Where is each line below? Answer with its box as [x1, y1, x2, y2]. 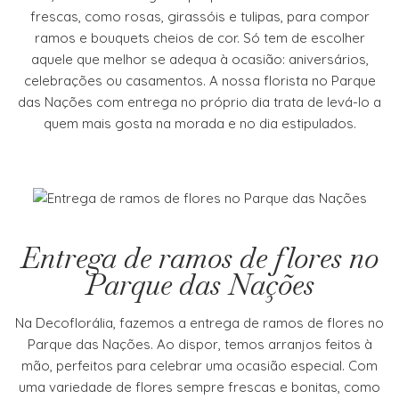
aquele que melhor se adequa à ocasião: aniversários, [30, 50, 369, 68]
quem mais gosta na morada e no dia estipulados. [43, 114, 356, 132]
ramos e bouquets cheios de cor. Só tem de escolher [34, 28, 365, 46]
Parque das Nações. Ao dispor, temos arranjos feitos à [27, 335, 372, 353]
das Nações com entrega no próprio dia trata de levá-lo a [18, 93, 381, 110]
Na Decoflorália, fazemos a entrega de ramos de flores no [15, 313, 384, 331]
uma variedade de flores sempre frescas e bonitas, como [19, 378, 380, 395]
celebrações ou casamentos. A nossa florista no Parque [23, 71, 376, 89]
